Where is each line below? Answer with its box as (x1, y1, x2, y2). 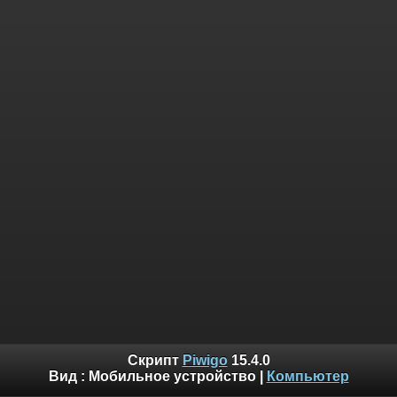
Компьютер (266, 369, 349, 385)
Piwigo (182, 353, 228, 369)
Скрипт (127, 353, 183, 369)
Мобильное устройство (88, 369, 256, 385)
